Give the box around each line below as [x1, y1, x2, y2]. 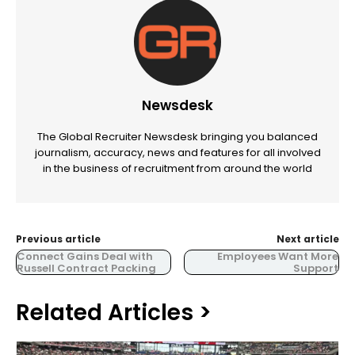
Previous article [16, 231, 101, 246]
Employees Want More [216, 248, 338, 264]
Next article [276, 231, 339, 246]
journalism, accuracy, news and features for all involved [34, 144, 321, 160]
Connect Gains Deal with [17, 248, 153, 264]
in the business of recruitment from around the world [43, 160, 312, 176]
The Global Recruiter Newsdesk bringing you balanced [37, 128, 318, 144]
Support [292, 260, 338, 276]
